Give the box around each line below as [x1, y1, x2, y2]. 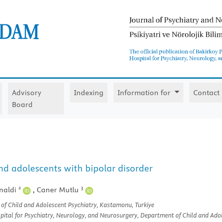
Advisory [11, 88, 41, 98]
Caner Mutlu [37, 185, 81, 195]
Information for [117, 88, 173, 98]
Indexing [74, 88, 104, 98]
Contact [193, 88, 220, 98]
